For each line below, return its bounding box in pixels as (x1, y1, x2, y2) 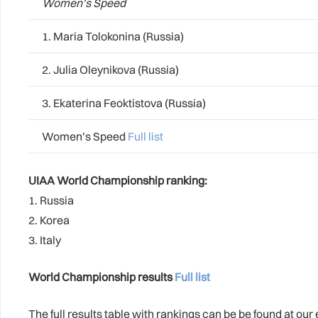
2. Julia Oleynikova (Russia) (40, 62, 179, 77)
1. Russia (28, 193, 74, 207)
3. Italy (28, 233, 61, 247)
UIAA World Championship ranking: (28, 173, 207, 187)
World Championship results (28, 270, 175, 284)
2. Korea (28, 213, 70, 227)
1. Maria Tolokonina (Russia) (40, 29, 184, 43)
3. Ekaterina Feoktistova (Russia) (40, 96, 206, 110)
